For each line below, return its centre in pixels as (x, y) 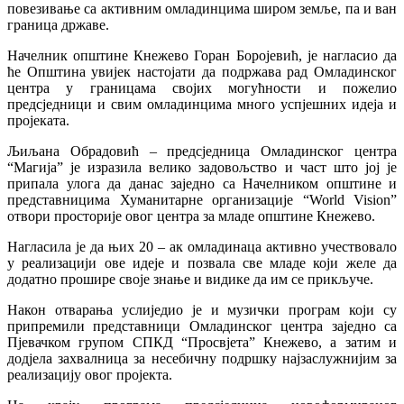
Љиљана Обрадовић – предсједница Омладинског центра (202, 151)
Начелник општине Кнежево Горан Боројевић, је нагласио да (202, 55)
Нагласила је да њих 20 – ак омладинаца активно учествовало (202, 246)
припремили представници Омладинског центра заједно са (202, 326)
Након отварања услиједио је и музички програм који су (202, 309)
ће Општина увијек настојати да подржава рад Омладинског (202, 71)
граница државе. (58, 24)
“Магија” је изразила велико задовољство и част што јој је (202, 167)
